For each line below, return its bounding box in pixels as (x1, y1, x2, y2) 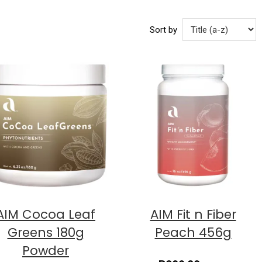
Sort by (150, 24, 178, 35)
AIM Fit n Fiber (150, 205, 236, 223)
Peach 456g (154, 223, 232, 241)
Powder (22, 242, 69, 259)
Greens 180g (7, 223, 84, 241)
